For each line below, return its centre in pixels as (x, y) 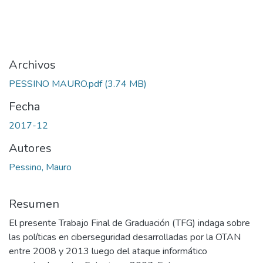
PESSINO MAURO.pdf (55, 84)
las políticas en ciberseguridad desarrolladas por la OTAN (125, 237)
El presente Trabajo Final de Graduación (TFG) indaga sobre (129, 223)
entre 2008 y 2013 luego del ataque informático (108, 251)
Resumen (34, 204)
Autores (30, 148)
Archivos (32, 65)
